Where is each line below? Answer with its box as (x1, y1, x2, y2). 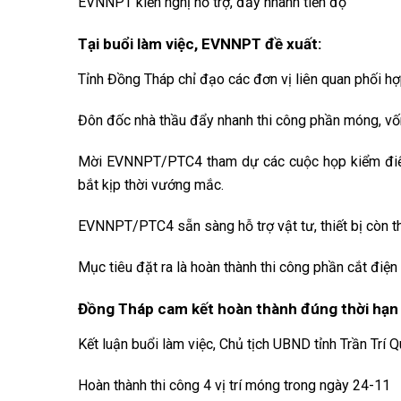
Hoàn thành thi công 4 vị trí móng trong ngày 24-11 (78, 377, 390, 394)
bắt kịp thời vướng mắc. (78, 176, 224, 193)
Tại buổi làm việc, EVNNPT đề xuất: (78, 35, 321, 53)
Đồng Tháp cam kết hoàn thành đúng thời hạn (78, 300, 398, 318)
